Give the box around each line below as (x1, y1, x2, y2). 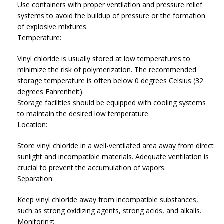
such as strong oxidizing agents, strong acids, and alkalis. (17, 205, 201, 215)
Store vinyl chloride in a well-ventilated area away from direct (17, 140, 214, 150)
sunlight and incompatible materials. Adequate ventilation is (17, 151, 209, 161)
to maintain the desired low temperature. (17, 108, 150, 118)
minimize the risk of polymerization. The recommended (17, 64, 196, 74)
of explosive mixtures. (17, 21, 88, 31)
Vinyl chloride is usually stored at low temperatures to (17, 53, 190, 63)
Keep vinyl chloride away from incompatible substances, (17, 194, 198, 204)
